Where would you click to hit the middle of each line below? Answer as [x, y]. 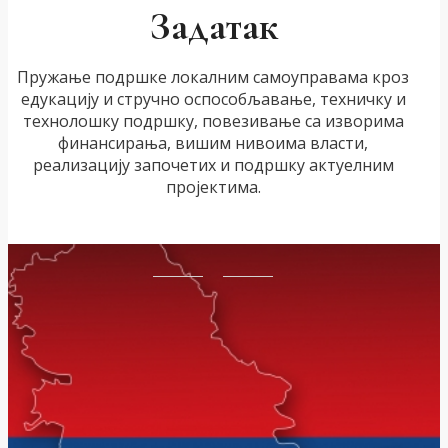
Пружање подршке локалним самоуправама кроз [213, 76]
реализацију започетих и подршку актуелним [213, 164]
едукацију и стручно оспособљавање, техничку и [213, 98]
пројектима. [213, 186]
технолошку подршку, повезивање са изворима [213, 120]
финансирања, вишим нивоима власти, [213, 142]
